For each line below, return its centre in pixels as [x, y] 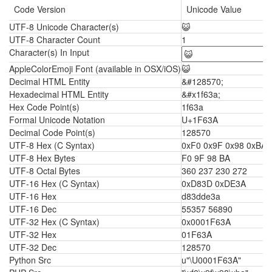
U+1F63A [200, 120]
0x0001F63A [206, 222]
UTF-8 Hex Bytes [42, 158]
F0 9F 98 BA [206, 158]
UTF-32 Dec [33, 247]
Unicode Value [214, 9]
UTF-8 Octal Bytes [45, 171]
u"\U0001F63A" [211, 260]
